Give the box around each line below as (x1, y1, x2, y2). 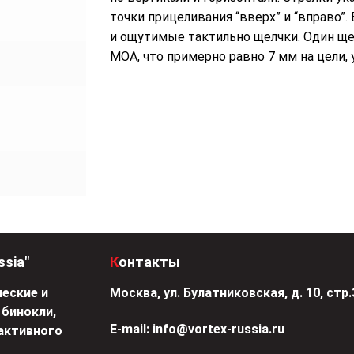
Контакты (119, 253, 180, 270)
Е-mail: (110, 322, 149, 337)
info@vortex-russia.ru (153, 322, 284, 337)
